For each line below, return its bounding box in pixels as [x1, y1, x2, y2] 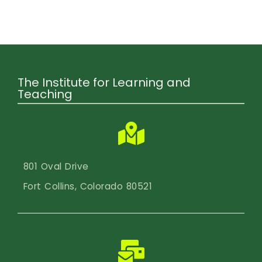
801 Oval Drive [23, 160, 89, 173]
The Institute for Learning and [18, 74, 191, 91]
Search [12, 54, 49, 68]
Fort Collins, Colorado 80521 [23, 180, 153, 192]
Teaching [18, 86, 73, 102]
